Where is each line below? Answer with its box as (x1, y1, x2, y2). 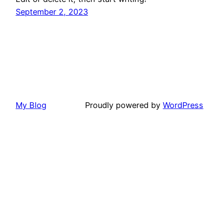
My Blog (16, 100, 46, 110)
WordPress (163, 100, 203, 110)
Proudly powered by (85, 100, 163, 110)
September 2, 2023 (16, 6, 88, 17)
